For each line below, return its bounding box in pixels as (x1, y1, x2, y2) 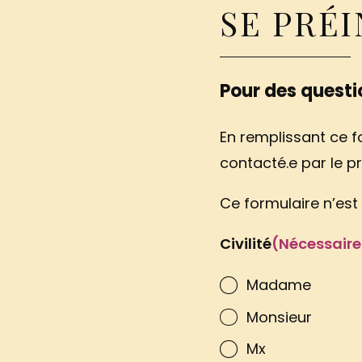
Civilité (220, 234, 272, 254)
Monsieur (246, 306, 312, 327)
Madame (246, 274, 311, 295)
